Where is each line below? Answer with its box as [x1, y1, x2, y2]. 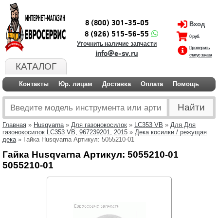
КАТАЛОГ [15, 61, 56, 72]
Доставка [102, 80, 131, 88]
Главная [2, 121, 26, 128]
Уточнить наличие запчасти [77, 40, 157, 47]
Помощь [173, 80, 199, 88]
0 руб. [189, 34, 200, 39]
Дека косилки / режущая [135, 128, 207, 136]
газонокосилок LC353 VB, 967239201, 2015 [2, 128, 127, 136]
